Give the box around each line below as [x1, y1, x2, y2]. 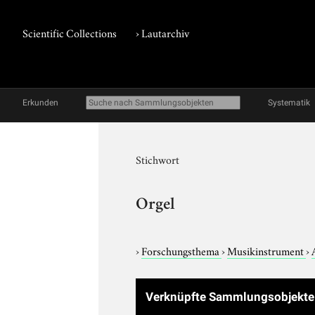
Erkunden [22, 98, 58, 108]
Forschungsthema [141, 242, 222, 258]
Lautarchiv [141, 25, 190, 40]
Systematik [268, 98, 310, 108]
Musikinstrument [227, 242, 307, 258]
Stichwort [136, 151, 180, 167]
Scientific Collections [22, 25, 117, 40]
